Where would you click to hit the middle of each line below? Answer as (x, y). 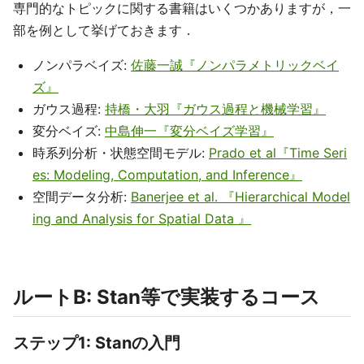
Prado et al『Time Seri (278, 152)
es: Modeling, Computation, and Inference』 (167, 174)
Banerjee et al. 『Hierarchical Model (240, 196)
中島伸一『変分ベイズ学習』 (189, 130)
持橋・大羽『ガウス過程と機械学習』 (215, 108)
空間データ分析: (82, 196)
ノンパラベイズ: (82, 65)
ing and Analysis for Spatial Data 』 (142, 218)
